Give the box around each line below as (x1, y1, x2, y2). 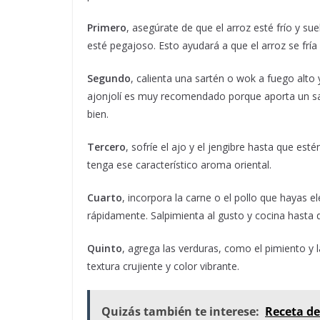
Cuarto (87, 191, 122, 204)
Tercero (87, 140, 126, 154)
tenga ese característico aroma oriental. (87, 158, 271, 171)
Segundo (87, 71, 131, 85)
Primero (87, 21, 126, 34)
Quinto (87, 241, 122, 255)
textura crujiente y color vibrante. (87, 259, 239, 273)
